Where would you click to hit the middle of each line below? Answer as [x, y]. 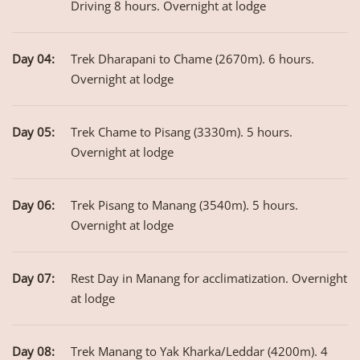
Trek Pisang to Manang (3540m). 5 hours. [184, 205]
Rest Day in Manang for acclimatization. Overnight [209, 278]
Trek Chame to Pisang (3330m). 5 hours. [182, 132]
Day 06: [33, 205]
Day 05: [33, 132]
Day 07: [33, 278]
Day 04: [33, 59]
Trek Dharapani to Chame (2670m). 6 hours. [192, 59]
